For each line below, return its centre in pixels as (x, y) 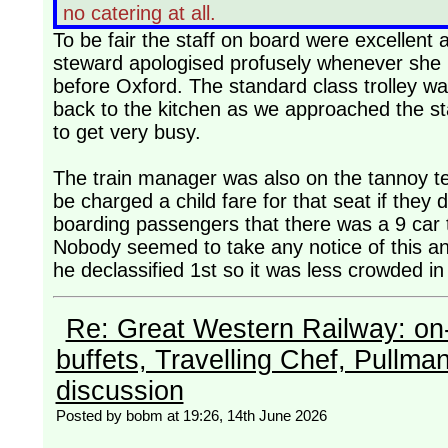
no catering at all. (145, 13)
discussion (119, 391)
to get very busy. (129, 132)
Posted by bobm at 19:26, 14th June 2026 (191, 416)
